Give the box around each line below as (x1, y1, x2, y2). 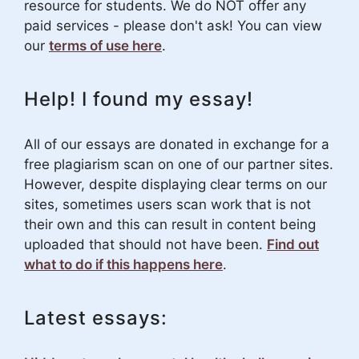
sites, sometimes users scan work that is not (24, 196, 311, 213)
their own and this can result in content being (24, 216, 316, 233)
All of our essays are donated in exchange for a (24, 136, 329, 153)
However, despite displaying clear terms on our (24, 176, 327, 193)
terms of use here (49, 38, 162, 54)
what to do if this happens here (24, 256, 223, 273)
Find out (267, 236, 319, 253)
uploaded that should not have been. (24, 236, 267, 253)
